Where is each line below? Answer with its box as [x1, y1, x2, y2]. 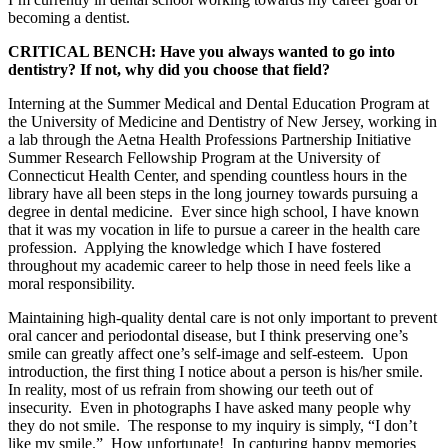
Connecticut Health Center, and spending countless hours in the [8, 166, 407, 184]
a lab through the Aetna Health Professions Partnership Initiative [8, 130, 411, 148]
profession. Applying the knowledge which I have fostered [8, 238, 381, 256]
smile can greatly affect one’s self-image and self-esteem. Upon [8, 344, 408, 362]
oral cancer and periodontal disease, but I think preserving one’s [8, 326, 408, 344]
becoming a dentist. [8, 8, 130, 26]
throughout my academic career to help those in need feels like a [8, 256, 411, 274]
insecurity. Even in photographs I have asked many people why [8, 398, 411, 416]
